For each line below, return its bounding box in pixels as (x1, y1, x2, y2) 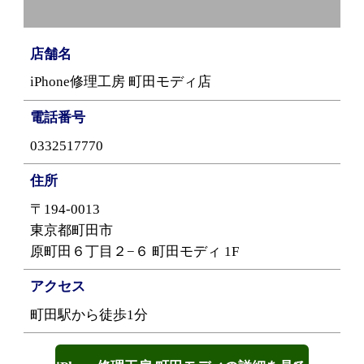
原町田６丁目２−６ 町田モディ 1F (30, 243, 240, 259)
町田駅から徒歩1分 (30, 306, 149, 323)
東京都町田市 (30, 222, 114, 238)
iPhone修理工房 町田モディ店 (30, 74, 212, 90)
